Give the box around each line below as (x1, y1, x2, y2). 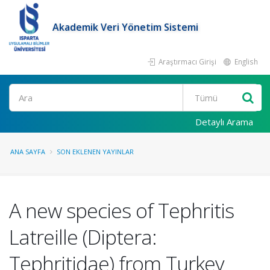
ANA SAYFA (10, 147, 45, 156)
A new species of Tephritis (9, 196, 234, 224)
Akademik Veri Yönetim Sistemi (52, 20, 199, 34)
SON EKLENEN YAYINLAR (57, 147, 134, 156)
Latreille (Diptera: (9, 223, 157, 251)
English (233, 57, 258, 66)
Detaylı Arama (195, 116, 253, 128)
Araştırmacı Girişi (157, 57, 216, 66)
